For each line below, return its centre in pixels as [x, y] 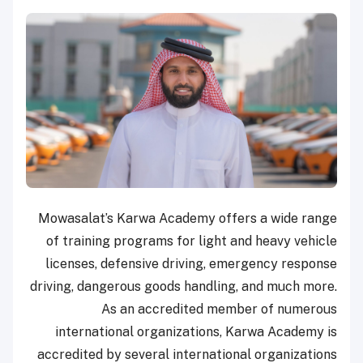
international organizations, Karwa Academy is [196, 332]
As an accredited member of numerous [219, 310]
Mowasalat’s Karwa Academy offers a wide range [188, 219]
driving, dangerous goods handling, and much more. [184, 287]
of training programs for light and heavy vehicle [192, 241]
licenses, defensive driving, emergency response [191, 264]
